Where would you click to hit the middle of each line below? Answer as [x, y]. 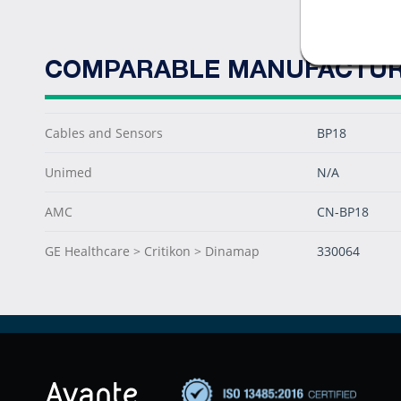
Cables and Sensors [104, 133]
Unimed [68, 172]
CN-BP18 [343, 212]
